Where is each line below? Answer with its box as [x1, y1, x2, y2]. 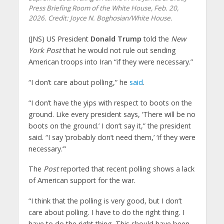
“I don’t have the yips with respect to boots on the [28, 97, 192, 107]
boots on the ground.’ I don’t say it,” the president [28, 120, 191, 130]
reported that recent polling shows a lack [58, 164, 194, 174]
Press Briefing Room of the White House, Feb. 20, [28, 3, 178, 12]
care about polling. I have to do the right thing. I [28, 207, 184, 217]
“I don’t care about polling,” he [28, 77, 129, 87]
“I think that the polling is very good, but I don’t [28, 196, 182, 206]
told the [141, 33, 171, 43]
